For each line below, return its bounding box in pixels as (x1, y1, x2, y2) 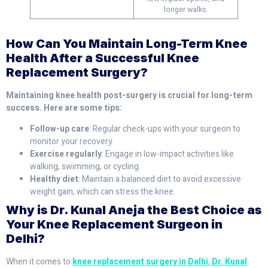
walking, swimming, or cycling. (30, 160, 141, 173)
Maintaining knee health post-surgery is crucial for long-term (6, 89, 252, 102)
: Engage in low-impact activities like (102, 148, 234, 161)
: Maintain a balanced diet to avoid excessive (78, 173, 241, 186)
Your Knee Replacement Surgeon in (6, 217, 223, 232)
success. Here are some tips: (6, 102, 122, 115)
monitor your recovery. (30, 135, 114, 148)
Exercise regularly (30, 148, 102, 161)
